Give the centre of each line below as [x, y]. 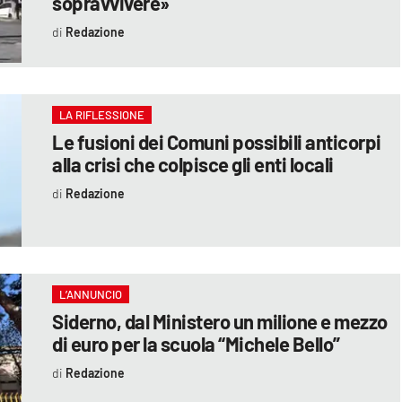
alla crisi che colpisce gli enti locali [193, 164]
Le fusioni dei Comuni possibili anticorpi [217, 141]
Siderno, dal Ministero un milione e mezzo [220, 321]
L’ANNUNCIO [91, 294]
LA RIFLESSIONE [102, 114]
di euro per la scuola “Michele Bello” [196, 343]
